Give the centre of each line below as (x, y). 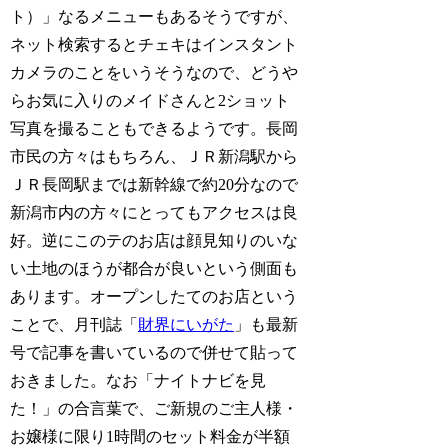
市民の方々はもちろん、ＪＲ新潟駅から (154, 157)
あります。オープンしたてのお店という (154, 297)
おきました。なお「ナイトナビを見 (138, 381)
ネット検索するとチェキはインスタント (154, 45)
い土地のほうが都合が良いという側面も (154, 269)
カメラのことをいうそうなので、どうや (154, 73)
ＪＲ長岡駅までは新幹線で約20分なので (154, 185)
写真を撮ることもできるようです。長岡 (154, 129)
